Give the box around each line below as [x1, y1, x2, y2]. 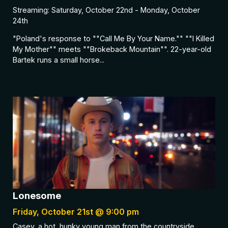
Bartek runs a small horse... [13, 55, 104, 64]
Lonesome [13, 190, 61, 202]
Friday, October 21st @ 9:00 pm [13, 207, 139, 217]
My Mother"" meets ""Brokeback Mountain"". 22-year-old [13, 44, 211, 53]
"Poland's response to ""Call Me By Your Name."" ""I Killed [13, 34, 214, 43]
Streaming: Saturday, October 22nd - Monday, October [13, 5, 200, 14]
